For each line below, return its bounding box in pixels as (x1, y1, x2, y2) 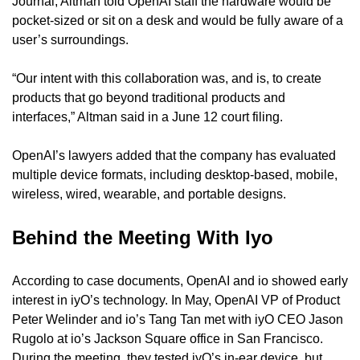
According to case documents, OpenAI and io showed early (12, 273, 348, 288)
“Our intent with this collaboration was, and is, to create (12, 71, 321, 85)
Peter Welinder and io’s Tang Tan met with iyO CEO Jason (12, 312, 343, 326)
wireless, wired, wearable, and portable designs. (12, 186, 286, 201)
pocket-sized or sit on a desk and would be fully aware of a (12, 13, 343, 27)
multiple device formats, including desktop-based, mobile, (12, 167, 337, 182)
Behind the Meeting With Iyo (12, 226, 273, 248)
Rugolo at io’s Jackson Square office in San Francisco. (12, 331, 323, 346)
